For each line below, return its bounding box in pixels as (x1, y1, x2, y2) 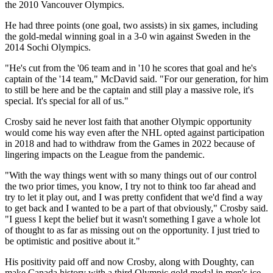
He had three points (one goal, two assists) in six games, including (5, 19, 258, 30)
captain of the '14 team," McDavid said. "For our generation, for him (5, 73, 268, 84)
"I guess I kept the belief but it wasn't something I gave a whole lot (5, 213, 260, 224)
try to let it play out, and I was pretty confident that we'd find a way (5, 191, 263, 202)
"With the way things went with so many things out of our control (5, 169, 257, 180)
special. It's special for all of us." (5, 95, 129, 106)
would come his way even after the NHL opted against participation (5, 127, 264, 138)
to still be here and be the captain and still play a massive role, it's (5, 84, 253, 95)
